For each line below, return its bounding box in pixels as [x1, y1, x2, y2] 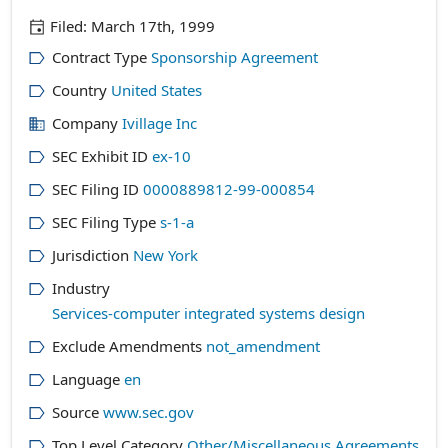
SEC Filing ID [52, 179, 139, 199]
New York [133, 245, 198, 265]
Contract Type [52, 47, 147, 67]
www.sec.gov [103, 402, 194, 422]
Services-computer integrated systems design [52, 303, 365, 323]
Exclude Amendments [52, 336, 202, 356]
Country [52, 80, 107, 100]
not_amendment [206, 336, 320, 356]
